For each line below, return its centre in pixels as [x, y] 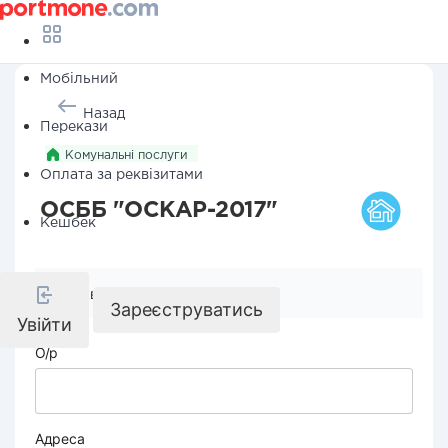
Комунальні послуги [126, 155]
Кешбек [68, 223]
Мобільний [79, 79]
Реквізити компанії [128, 293]
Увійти [44, 324]
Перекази [74, 127]
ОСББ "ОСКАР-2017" [159, 211]
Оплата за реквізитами [121, 175]
